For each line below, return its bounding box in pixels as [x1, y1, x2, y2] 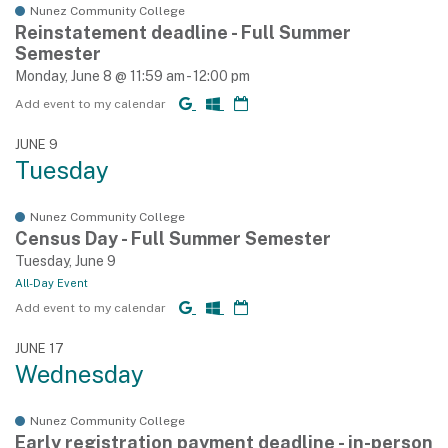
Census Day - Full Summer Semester [15, 228, 331, 249]
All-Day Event [15, 277, 88, 289]
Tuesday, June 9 [15, 253, 116, 269]
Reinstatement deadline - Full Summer [15, 22, 351, 43]
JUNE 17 [15, 341, 64, 356]
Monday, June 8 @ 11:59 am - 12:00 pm [15, 68, 250, 84]
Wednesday [15, 360, 144, 388]
